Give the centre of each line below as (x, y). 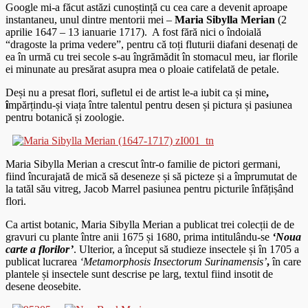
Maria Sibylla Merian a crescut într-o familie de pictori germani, (143, 164)
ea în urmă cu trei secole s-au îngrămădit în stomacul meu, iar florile (152, 56)
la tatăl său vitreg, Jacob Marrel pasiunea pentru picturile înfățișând (150, 188)
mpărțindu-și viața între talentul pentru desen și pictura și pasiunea (150, 104)
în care (287, 261)
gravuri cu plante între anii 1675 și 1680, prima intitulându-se (139, 236)
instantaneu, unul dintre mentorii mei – (90, 19)
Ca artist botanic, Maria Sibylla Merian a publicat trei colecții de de (150, 224)
